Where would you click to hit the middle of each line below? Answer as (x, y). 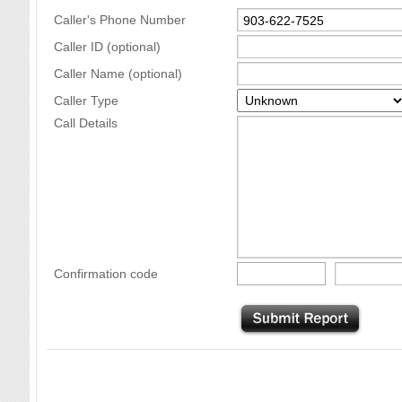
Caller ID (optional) (107, 46)
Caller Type (86, 100)
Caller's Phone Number (120, 19)
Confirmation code (106, 273)
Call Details (86, 122)
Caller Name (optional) (118, 73)
